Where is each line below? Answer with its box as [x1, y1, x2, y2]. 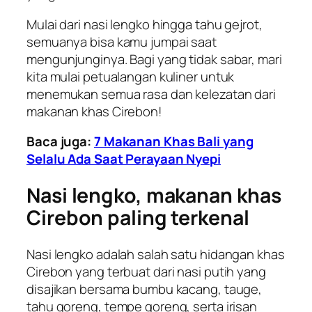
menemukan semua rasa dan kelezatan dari [26, 84, 276, 103]
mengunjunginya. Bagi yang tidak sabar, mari [26, 49, 282, 68]
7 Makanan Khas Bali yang [93, 132, 253, 151]
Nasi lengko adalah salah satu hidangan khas [26, 244, 285, 263]
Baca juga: [26, 132, 94, 151]
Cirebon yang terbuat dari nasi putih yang [26, 262, 266, 281]
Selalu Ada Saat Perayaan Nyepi [26, 150, 221, 169]
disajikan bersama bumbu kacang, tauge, [26, 279, 263, 298]
